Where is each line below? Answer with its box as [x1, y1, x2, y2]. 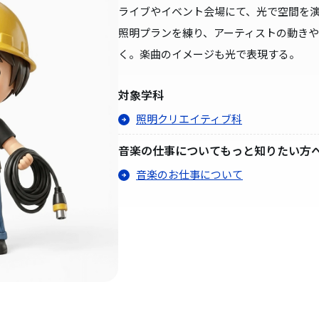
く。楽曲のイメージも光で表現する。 [118, 46, 300, 61]
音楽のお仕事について [136, 167, 243, 182]
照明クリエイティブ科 [136, 111, 242, 126]
